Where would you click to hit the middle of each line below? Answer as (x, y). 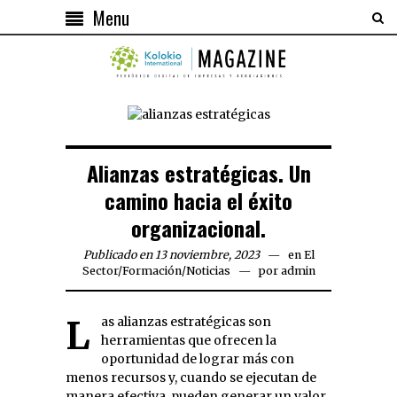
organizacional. (198, 227)
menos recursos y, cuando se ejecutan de (191, 377)
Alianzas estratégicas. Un (198, 172)
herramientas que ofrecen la (189, 340)
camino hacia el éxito (198, 200)
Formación (152, 270)
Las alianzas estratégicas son (78, 335)
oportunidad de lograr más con (198, 358)
